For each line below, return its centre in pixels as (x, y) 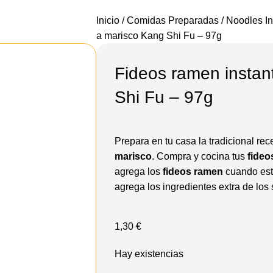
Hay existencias (149, 253)
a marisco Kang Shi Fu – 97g (159, 35)
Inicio (109, 20)
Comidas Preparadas (174, 20)
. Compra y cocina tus (200, 156)
